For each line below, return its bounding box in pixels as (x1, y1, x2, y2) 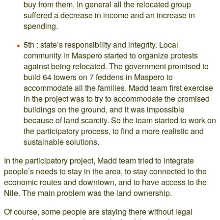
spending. (24, 20, 58, 31)
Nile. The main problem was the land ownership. (4, 187, 172, 198)
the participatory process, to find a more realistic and (24, 125, 204, 137)
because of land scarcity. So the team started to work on (24, 114, 216, 126)
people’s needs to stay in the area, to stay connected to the (4, 165, 207, 177)
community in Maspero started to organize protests (24, 50, 198, 61)
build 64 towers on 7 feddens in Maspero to (24, 71, 173, 82)
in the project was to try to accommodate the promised (24, 93, 210, 104)
